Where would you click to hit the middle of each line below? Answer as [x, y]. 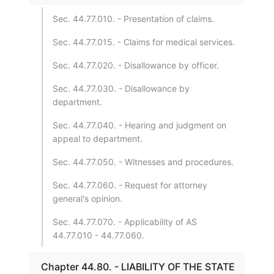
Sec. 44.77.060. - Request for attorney [130, 185]
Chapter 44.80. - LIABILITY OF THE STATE [138, 267]
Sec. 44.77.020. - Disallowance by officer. [136, 65]
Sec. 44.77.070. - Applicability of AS [125, 222]
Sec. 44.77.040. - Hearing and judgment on [139, 125]
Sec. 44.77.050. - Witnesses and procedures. [143, 162]
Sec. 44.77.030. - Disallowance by [121, 88]
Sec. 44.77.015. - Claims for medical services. [144, 42]
